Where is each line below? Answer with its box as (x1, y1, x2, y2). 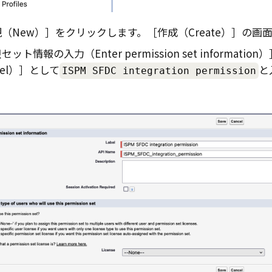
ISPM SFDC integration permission (61, 65, 256, 76)
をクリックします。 (55, 24, 147, 39)
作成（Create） (157, 24, 231, 39)
